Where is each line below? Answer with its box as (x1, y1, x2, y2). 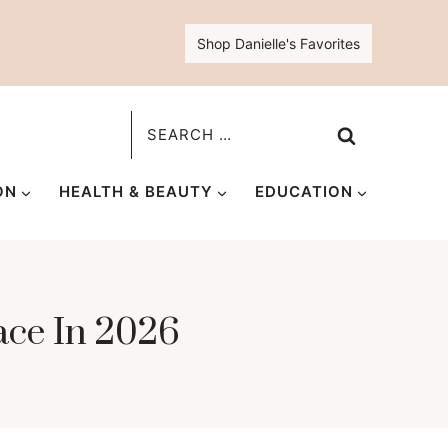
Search (130, 116, 193, 139)
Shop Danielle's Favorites (197, 34, 360, 52)
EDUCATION (254, 182, 353, 201)
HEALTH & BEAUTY (58, 182, 213, 201)
